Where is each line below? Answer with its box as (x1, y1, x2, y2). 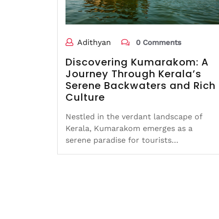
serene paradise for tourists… (66, 135, 178, 145)
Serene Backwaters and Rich (66, 79, 216, 93)
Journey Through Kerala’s (66, 67, 201, 81)
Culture (66, 90, 105, 105)
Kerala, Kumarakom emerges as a (66, 124, 193, 133)
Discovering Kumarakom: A (66, 55, 209, 69)
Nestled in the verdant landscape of (66, 112, 202, 122)
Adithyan (77, 38, 111, 47)
